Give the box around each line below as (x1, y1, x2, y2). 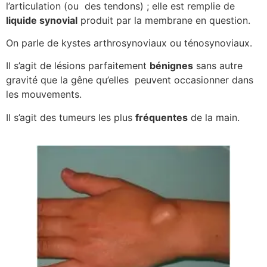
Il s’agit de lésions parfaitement (6, 60, 150, 72)
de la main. (188, 111, 240, 123)
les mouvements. (6, 88, 82, 101)
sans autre (193, 60, 243, 72)
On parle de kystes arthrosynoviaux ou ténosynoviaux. (6, 37, 252, 49)
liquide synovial (6, 14, 77, 26)
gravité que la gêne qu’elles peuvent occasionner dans (6, 74, 253, 86)
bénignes (150, 60, 193, 72)
